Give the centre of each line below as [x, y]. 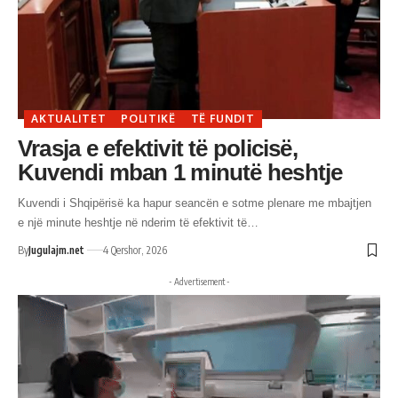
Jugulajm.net [56, 250]
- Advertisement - [199, 281]
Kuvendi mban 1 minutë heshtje [180, 172]
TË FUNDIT [223, 118]
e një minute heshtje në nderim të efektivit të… [138, 222]
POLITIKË [148, 118]
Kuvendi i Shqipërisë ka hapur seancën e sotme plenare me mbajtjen [195, 203]
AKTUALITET [69, 118]
